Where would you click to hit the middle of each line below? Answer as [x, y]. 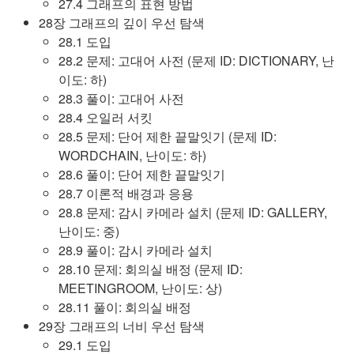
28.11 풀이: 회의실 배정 [125, 307]
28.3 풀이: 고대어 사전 [121, 98]
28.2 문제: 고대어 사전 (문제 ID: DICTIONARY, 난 [196, 60]
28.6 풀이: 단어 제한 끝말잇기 [142, 174]
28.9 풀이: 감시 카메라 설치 [136, 250]
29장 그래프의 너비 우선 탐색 [122, 326]
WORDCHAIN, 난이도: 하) [132, 155]
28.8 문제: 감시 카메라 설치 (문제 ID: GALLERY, [193, 212]
